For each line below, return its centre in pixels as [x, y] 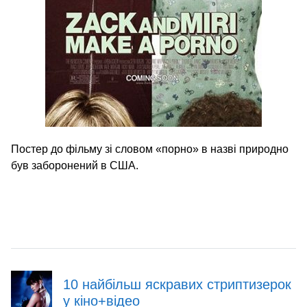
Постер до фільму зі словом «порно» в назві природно [150, 149]
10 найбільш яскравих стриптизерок [177, 284]
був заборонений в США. [75, 165]
